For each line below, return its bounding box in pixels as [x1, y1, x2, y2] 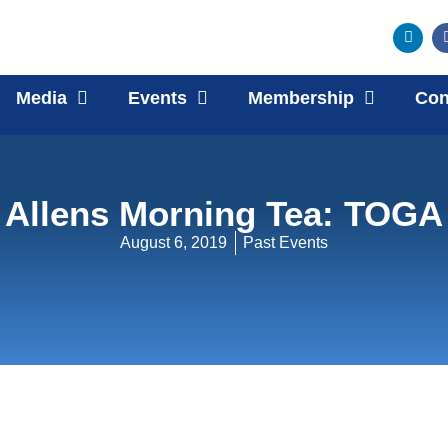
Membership [248, 88, 355, 108]
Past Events [243, 233, 328, 251]
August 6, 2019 [120, 233, 227, 251]
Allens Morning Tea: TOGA [5, 193, 443, 233]
